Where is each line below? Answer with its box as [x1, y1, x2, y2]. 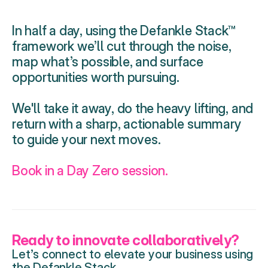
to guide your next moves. [12, 132, 161, 147]
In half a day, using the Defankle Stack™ [12, 23, 236, 38]
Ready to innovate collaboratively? [12, 232, 239, 249]
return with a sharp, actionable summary [12, 116, 242, 132]
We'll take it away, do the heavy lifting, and [12, 100, 254, 116]
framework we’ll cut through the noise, [12, 38, 232, 54]
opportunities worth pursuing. [12, 69, 182, 85]
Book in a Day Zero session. [12, 163, 169, 178]
